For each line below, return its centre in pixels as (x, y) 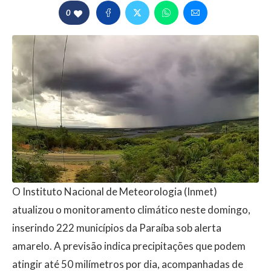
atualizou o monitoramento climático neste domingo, (131, 209)
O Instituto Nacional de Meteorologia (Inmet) (115, 191)
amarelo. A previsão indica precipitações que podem (129, 246)
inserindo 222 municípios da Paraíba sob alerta (117, 227)
